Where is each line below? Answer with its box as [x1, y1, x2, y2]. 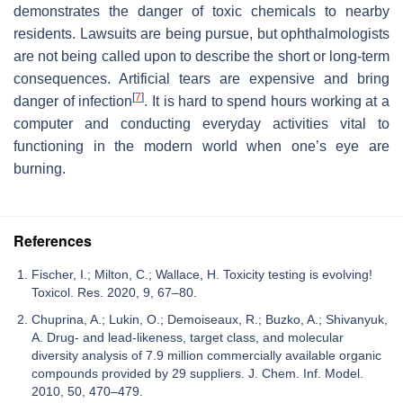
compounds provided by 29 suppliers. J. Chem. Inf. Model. [31, 366, 363, 381]
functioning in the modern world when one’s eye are [13, 139, 390, 155]
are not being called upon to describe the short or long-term [13, 49, 390, 65]
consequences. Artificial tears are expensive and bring [13, 71, 390, 87]
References [13, 230, 92, 252]
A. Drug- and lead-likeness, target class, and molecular [31, 330, 344, 345]
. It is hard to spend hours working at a [144, 94, 390, 110]
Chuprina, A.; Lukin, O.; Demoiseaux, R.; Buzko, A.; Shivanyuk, [31, 312, 388, 327]
